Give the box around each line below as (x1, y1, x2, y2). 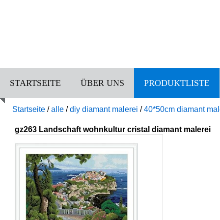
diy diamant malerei (70, 105, 138, 113)
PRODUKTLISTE (144, 78, 210, 88)
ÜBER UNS (81, 78, 124, 88)
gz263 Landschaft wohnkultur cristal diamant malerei (15, 125, 211, 134)
